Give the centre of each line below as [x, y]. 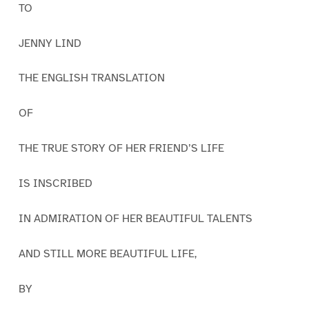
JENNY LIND [50, 43]
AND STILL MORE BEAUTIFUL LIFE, [107, 253]
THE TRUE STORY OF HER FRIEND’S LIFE [121, 149]
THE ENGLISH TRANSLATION [91, 78]
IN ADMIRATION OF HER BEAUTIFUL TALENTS [135, 218]
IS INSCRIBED [55, 184]
